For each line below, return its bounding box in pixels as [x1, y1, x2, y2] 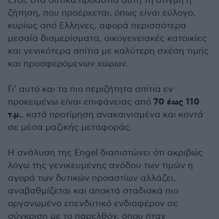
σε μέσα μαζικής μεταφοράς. [8, 122, 132, 133]
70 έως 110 [153, 96, 199, 109]
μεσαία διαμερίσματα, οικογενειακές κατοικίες [8, 33, 207, 44]
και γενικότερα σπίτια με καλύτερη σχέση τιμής [8, 46, 209, 57]
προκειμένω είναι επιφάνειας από [8, 97, 153, 108]
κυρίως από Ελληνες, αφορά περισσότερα [8, 21, 186, 31]
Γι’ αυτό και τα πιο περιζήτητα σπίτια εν [8, 84, 173, 95]
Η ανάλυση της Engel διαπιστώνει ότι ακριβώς [8, 148, 203, 158]
